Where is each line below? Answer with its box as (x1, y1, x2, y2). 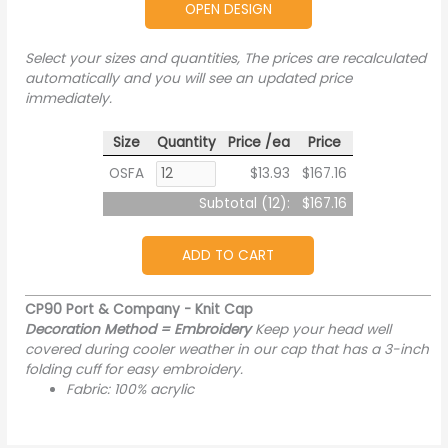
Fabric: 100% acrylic (66, 380, 195, 400)
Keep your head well (251, 320, 392, 340)
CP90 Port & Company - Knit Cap (25, 300, 254, 320)
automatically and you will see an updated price (25, 69, 353, 89)
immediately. (25, 89, 113, 109)
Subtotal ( (199, 194, 268, 214)
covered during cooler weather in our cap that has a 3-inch (25, 340, 430, 360)
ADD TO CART (182, 246, 274, 266)
